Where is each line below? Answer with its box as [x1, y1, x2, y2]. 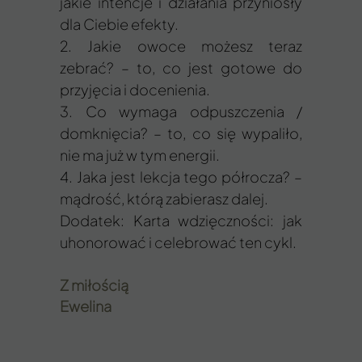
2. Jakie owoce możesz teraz [60, 36, 302, 55]
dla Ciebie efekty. [60, 15, 179, 33]
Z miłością [60, 276, 128, 294]
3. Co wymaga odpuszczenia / [60, 102, 302, 120]
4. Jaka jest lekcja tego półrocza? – [60, 167, 302, 186]
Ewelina [60, 297, 112, 315]
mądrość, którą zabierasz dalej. [60, 189, 268, 208]
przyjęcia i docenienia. [60, 80, 210, 99]
